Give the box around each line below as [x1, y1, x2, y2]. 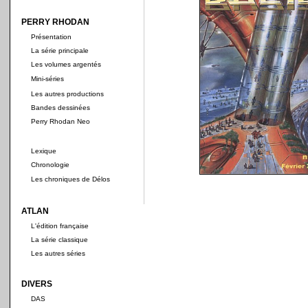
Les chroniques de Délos [31, 175, 110, 183]
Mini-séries [31, 75, 64, 82]
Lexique [31, 147, 56, 155]
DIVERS [21, 279, 52, 289]
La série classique [31, 236, 88, 243]
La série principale [31, 47, 89, 54]
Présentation [31, 33, 71, 41]
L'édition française [31, 222, 89, 230]
